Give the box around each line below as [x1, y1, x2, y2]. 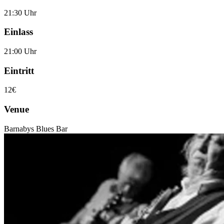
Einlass [4, 26, 33, 37]
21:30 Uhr [4, 8, 36, 17]
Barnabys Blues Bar [4, 124, 67, 133]
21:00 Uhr [4, 46, 36, 55]
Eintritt [4, 65, 34, 76]
